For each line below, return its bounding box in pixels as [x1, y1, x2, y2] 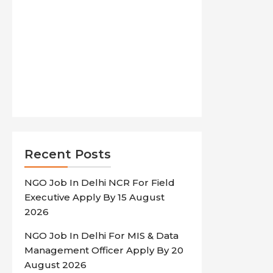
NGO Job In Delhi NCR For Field [24, 177, 175, 188]
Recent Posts [24, 147, 112, 161]
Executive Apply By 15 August [24, 191, 165, 203]
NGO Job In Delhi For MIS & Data [24, 230, 179, 241]
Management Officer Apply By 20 [24, 244, 184, 256]
